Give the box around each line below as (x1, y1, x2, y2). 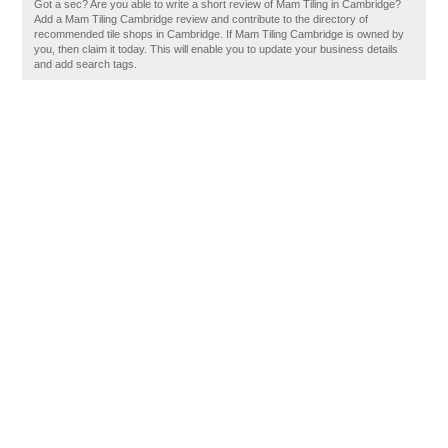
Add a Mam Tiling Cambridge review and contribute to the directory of (34, 13, 369, 25)
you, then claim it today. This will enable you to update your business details (34, 43, 399, 55)
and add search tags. (34, 58, 138, 70)
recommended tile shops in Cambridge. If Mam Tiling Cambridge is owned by (34, 28, 405, 40)
